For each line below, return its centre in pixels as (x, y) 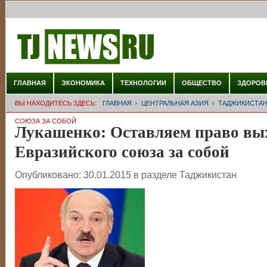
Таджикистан (208, 175)
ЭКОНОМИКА (83, 83)
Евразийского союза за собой (122, 151)
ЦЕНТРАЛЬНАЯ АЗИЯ (175, 103)
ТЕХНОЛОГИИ (143, 83)
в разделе (156, 175)
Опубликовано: (49, 175)
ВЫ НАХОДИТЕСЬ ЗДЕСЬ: (55, 103)
